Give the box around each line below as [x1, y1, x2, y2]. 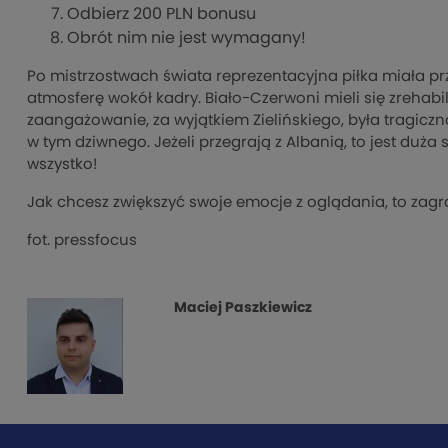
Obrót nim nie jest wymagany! [67, 29, 306, 46]
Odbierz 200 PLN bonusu [67, 5, 256, 22]
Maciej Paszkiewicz [173, 300, 312, 315]
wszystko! [27, 156, 97, 172]
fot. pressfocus [27, 232, 137, 248]
